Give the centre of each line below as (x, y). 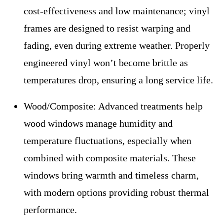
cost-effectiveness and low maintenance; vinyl (117, 11)
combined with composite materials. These (110, 158)
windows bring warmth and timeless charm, (111, 175)
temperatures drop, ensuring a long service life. (118, 80)
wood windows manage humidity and (98, 124)
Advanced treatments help (149, 106)
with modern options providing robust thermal (116, 193)
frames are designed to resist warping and (107, 28)
